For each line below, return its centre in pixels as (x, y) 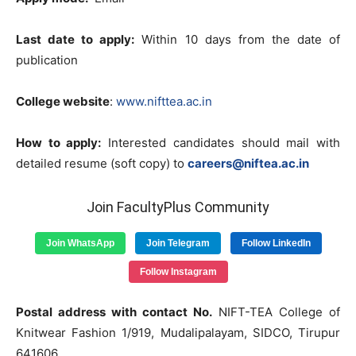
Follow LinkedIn (276, 243)
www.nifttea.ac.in (164, 101)
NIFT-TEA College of (276, 312)
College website (63, 101)
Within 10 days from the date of (238, 39)
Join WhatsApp (80, 243)
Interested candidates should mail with (221, 143)
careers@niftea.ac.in (248, 163)
